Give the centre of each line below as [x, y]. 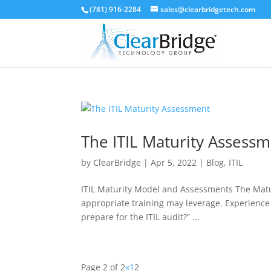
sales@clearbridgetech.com [208, 9]
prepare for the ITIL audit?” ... [141, 217]
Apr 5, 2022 [174, 162]
